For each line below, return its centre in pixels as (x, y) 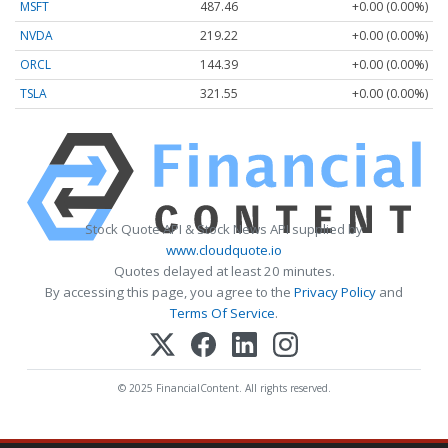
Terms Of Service (222, 313)
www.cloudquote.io (224, 250)
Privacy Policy (335, 292)
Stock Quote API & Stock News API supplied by (224, 229)
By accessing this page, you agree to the (169, 292)
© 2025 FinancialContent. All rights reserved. (224, 387)
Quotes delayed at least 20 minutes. (224, 271)
